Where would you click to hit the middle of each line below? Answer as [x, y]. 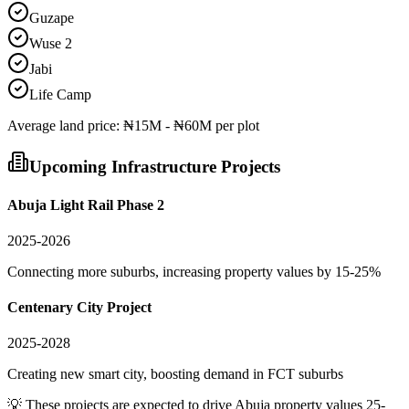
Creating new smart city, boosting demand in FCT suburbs [175, 374]
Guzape [52, 17]
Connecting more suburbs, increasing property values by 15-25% [194, 271]
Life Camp [60, 94]
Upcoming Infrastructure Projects [155, 167]
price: [104, 125]
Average [33, 125]
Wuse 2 [51, 43]
